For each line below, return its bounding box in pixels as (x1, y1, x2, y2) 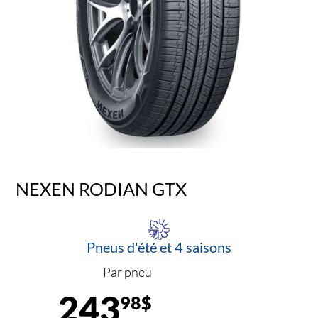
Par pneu (103, 264, 152, 280)
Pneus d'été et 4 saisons (87, 238, 231, 256)
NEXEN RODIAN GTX (16, 177, 187, 199)
